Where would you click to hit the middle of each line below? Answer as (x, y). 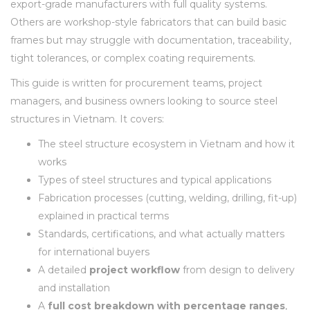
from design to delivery (237, 270)
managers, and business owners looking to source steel (144, 101)
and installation (74, 288)
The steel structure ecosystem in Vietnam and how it (166, 144)
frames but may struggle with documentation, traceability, (151, 40)
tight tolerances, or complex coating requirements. (133, 58)
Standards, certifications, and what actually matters (161, 234)
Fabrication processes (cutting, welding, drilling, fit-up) (167, 198)
